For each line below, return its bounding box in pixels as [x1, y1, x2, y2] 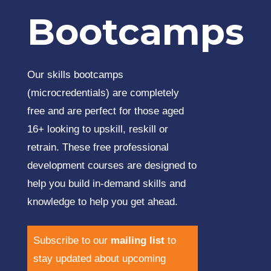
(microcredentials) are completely [27, 87, 179, 99]
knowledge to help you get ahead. [27, 195, 178, 207]
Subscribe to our [33, 235, 111, 247]
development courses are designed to [27, 159, 197, 171]
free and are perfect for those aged [27, 105, 184, 117]
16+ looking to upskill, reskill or [27, 123, 168, 135]
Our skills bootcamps [27, 68, 123, 80]
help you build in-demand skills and [27, 177, 186, 189]
